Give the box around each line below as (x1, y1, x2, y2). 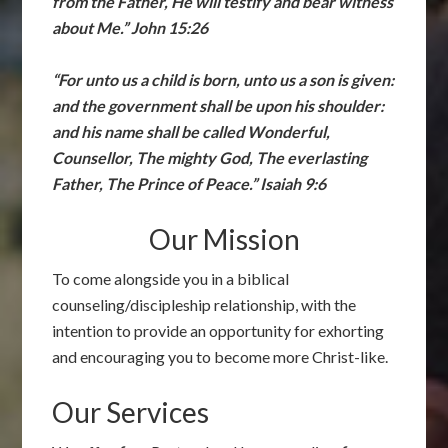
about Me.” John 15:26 (52, 17, 209, 37)
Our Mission (148, 221, 300, 256)
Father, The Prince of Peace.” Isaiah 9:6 (52, 173, 327, 193)
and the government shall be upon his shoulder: (52, 95, 385, 115)
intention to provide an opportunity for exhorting (52, 320, 385, 340)
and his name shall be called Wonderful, (52, 121, 331, 141)
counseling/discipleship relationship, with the (52, 294, 357, 314)
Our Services (52, 394, 210, 429)
